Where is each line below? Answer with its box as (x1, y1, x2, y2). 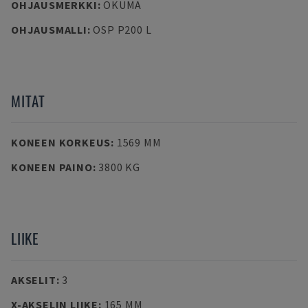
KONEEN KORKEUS (11, 135, 111, 149)
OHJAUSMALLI (11, 23, 87, 36)
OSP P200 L (93, 23, 152, 36)
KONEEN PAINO (11, 160, 93, 174)
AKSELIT (11, 273, 56, 287)
